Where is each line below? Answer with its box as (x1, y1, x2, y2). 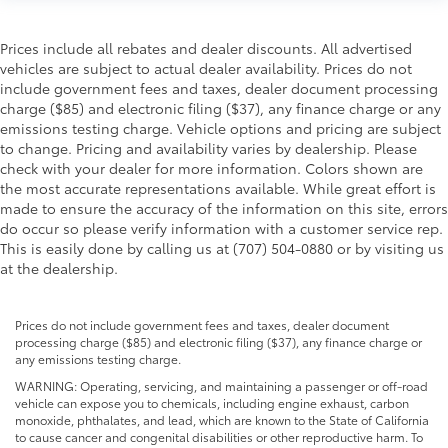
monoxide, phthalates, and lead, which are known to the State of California (15, 411, 429, 429)
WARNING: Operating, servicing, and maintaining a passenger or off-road (15, 377, 428, 395)
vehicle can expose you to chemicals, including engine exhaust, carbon (15, 394, 409, 412)
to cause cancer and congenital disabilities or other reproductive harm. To (15, 428, 423, 446)
